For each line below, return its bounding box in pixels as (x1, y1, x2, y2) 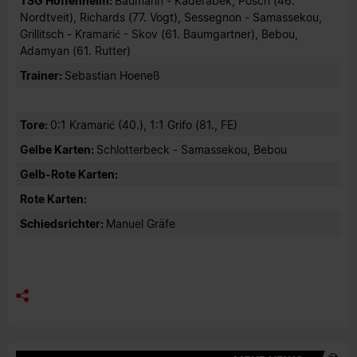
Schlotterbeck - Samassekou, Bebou (96, 143, 287, 157)
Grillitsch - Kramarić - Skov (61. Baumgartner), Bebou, (20, 27, 298, 41)
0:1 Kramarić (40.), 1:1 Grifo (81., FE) (50, 118, 237, 132)
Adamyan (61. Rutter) (20, 44, 131, 58)
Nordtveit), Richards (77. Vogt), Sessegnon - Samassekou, (20, 10, 322, 25)
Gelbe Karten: (20, 143, 96, 157)
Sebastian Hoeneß (65, 69, 160, 83)
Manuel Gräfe (106, 217, 175, 231)
